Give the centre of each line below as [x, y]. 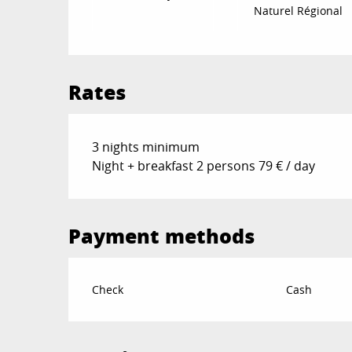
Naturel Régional [298, 10]
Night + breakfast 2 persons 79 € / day [204, 165]
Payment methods [162, 235]
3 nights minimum [146, 147]
